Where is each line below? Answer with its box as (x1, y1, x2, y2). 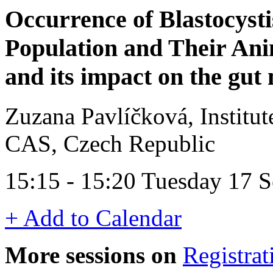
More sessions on (5, 241, 177, 268)
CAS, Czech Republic (5, 130, 215, 157)
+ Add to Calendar (5, 204, 182, 231)
